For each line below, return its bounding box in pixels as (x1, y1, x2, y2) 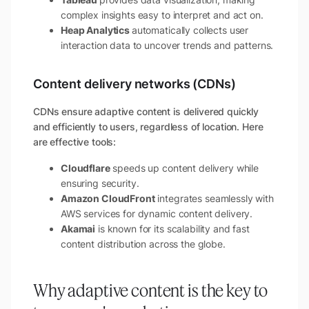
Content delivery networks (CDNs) (33, 77, 236, 92)
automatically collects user (131, 24, 249, 37)
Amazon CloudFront (61, 192, 155, 205)
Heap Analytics (61, 24, 132, 37)
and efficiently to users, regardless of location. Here (33, 121, 263, 133)
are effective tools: (33, 136, 117, 148)
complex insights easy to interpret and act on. (61, 9, 263, 21)
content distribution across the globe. (61, 238, 226, 250)
